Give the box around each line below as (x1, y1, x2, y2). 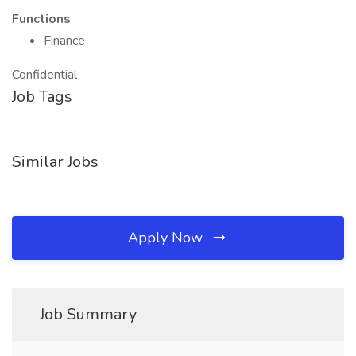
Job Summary (40, 304, 137, 325)
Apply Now (128, 228, 207, 247)
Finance (44, 32, 85, 49)
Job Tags (12, 86, 72, 107)
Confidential (12, 66, 77, 83)
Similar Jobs (12, 151, 99, 172)
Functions (12, 10, 71, 28)
